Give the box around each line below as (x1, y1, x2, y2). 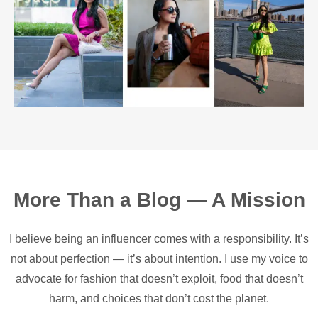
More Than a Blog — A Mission (13, 189, 305, 212)
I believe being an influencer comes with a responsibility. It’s (9, 233, 309, 246)
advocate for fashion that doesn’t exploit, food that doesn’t (15, 273, 303, 285)
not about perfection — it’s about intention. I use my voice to (10, 253, 308, 265)
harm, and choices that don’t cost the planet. (49, 292, 269, 305)
